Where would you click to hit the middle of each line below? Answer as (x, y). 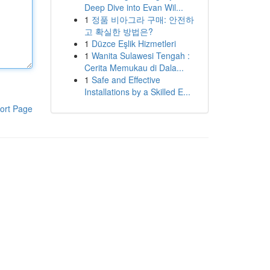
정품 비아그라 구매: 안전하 (143, 19)
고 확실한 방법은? (118, 31)
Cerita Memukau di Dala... (134, 67)
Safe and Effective (126, 80)
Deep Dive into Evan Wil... (133, 7)
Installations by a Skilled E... (137, 92)
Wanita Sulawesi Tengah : (140, 55)
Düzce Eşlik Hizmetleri (133, 43)
